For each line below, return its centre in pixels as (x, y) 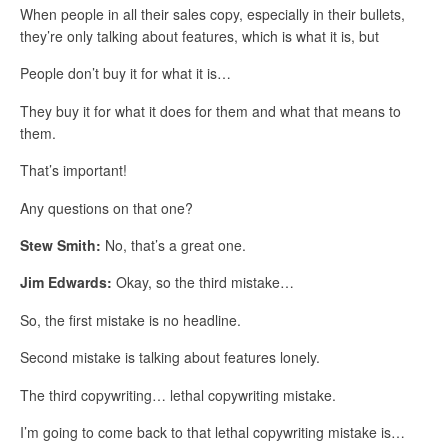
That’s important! (73, 170)
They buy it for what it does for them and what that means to (210, 110)
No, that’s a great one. (173, 244)
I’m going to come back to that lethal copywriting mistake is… (212, 431)
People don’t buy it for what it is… (125, 73)
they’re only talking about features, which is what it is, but (199, 35)
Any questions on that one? (106, 207)
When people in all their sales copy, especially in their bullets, (212, 13)
